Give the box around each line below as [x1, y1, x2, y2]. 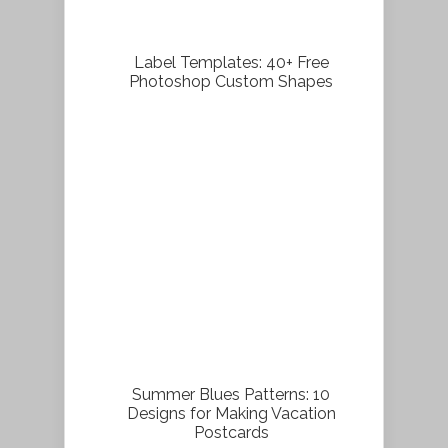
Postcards [193, 422, 269, 442]
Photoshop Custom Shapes [129, 71, 333, 91]
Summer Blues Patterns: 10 [132, 384, 330, 404]
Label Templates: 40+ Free [133, 52, 329, 72]
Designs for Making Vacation [126, 403, 336, 423]
